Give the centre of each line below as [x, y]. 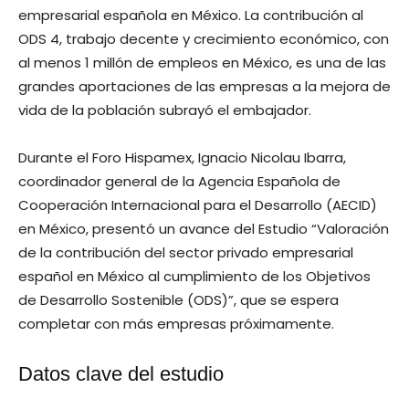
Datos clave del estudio [121, 373]
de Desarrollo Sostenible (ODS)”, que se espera [178, 299]
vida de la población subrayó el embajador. [167, 110]
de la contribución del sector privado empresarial [186, 252]
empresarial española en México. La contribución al [191, 15]
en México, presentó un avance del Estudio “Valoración [204, 228]
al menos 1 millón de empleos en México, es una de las [202, 62]
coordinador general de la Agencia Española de [179, 181]
